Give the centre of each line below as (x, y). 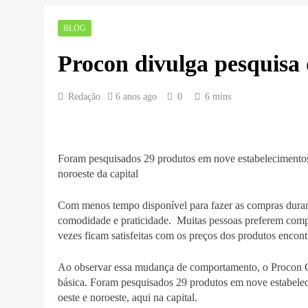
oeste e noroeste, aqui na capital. (128, 297)
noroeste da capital (98, 173)
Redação (84, 96)
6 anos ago (136, 96)
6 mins (218, 96)
